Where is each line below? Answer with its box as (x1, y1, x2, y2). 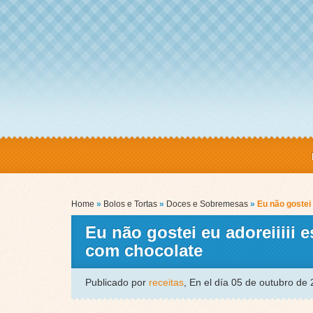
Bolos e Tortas (103, 199, 157, 210)
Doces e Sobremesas (166, 199, 248, 210)
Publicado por (85, 277, 149, 289)
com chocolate (85, 241, 203, 261)
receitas (149, 277, 184, 289)
